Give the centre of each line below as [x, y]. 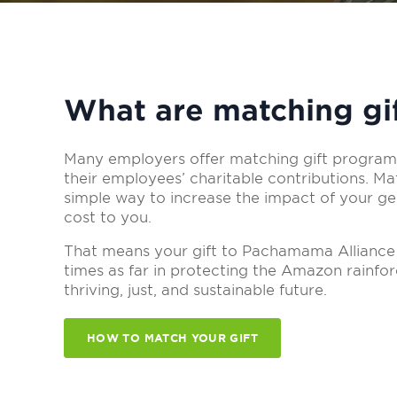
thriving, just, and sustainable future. [195, 291]
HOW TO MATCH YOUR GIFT [172, 339]
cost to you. [110, 218]
